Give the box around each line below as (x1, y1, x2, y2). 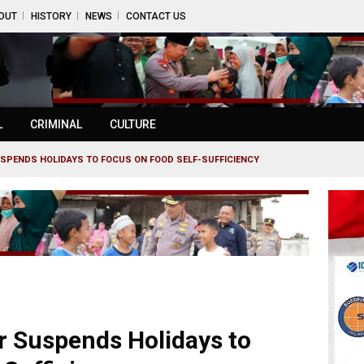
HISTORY (31, 11, 71, 22)
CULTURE (110, 118, 156, 132)
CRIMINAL (30, 118, 82, 132)
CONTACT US (126, 11, 186, 22)
